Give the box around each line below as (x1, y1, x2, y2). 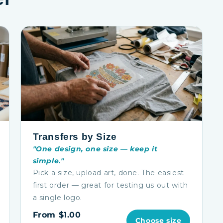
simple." (32, 157, 64, 165)
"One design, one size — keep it (32, 145, 158, 153)
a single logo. (32, 193, 83, 202)
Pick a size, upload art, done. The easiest (32, 168, 184, 177)
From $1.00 (32, 210, 81, 220)
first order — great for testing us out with (32, 181, 188, 190)
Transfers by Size (32, 131, 117, 142)
